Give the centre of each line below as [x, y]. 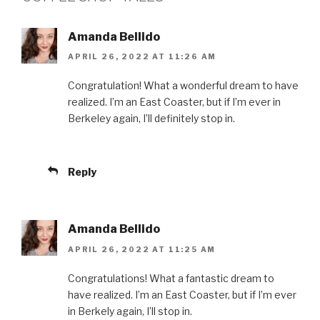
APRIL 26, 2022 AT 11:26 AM [142, 57]
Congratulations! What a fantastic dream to [171, 278]
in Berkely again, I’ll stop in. [130, 311]
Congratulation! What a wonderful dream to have [183, 86]
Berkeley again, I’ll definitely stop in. [151, 119]
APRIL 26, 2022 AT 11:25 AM [142, 249]
